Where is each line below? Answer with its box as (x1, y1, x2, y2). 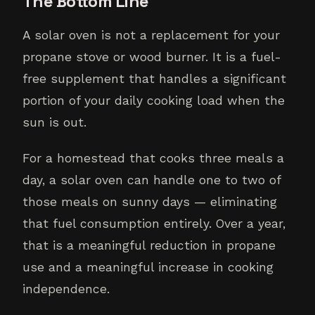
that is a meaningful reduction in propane (22, 238, 276, 253)
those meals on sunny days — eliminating (22, 195, 277, 210)
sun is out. (22, 115, 86, 130)
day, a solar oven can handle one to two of (22, 173, 281, 188)
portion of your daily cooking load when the (22, 94, 285, 108)
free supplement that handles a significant (22, 72, 286, 86)
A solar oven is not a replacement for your (22, 28, 280, 43)
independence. (22, 282, 110, 297)
